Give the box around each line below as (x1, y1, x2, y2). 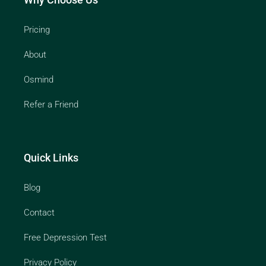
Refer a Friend (24, 99, 78, 110)
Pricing (24, 24, 50, 36)
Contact (24, 207, 55, 218)
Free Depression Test (24, 232, 107, 243)
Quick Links (24, 151, 78, 164)
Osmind (24, 74, 53, 85)
